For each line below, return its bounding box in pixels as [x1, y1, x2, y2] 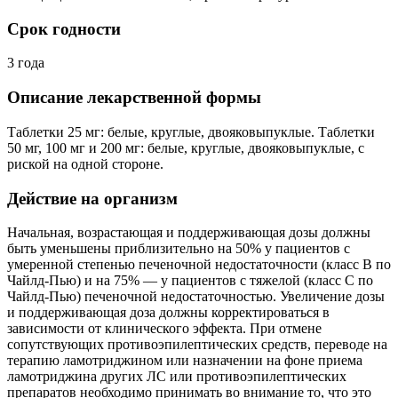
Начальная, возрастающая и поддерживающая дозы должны [7, 225, 370, 241]
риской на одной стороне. [7, 155, 163, 171]
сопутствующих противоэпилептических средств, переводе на [7, 337, 387, 353]
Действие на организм [7, 188, 178, 208]
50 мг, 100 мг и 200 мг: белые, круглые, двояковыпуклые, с [7, 139, 364, 155]
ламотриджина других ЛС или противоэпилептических [7, 369, 346, 385]
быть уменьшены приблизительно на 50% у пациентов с [7, 241, 350, 257]
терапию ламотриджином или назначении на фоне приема [7, 353, 362, 369]
